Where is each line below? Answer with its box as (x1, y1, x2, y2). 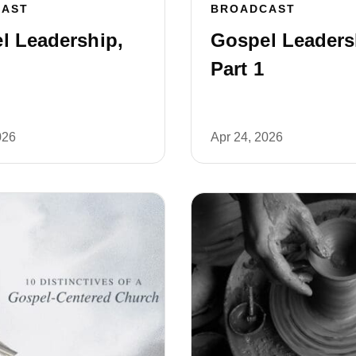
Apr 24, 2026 (211, 130, 283, 144)
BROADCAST (211, 2, 296, 15)
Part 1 (211, 57, 264, 79)
